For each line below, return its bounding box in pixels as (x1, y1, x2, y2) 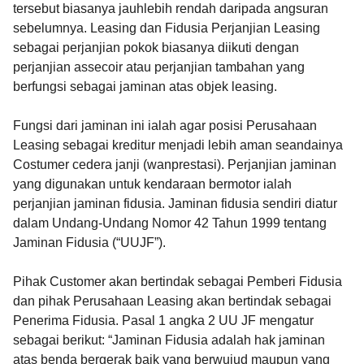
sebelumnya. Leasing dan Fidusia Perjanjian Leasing (13, 21, 320, 36)
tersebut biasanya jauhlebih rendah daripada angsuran (13, 2, 328, 16)
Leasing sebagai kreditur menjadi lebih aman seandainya (13, 138, 343, 153)
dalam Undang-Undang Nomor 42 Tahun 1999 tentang (13, 216, 327, 231)
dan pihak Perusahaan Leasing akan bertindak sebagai (13, 294, 331, 309)
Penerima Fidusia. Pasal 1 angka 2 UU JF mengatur (13, 314, 314, 328)
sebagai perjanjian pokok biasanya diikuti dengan (13, 41, 299, 55)
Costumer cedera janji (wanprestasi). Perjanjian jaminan (13, 158, 336, 172)
